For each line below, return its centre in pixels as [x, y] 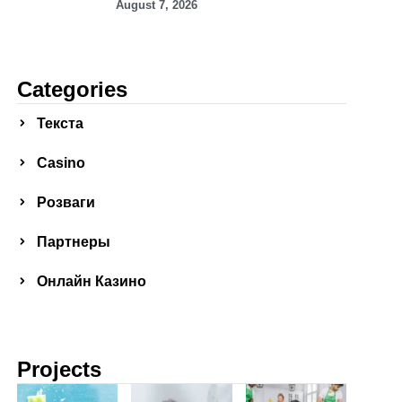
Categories [73, 89]
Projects [60, 369]
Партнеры [74, 242]
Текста [61, 123]
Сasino [61, 163]
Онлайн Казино [92, 281]
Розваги [66, 202]
